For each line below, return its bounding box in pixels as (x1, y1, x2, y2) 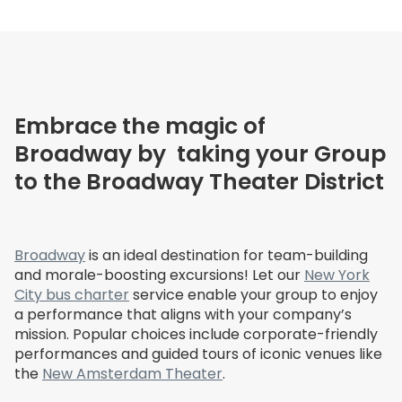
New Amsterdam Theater (42, 363, 223, 385)
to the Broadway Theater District (14, 166, 384, 198)
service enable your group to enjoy (129, 284, 378, 306)
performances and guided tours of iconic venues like (14, 344, 382, 365)
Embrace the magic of (14, 110, 266, 143)
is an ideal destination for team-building (85, 245, 368, 267)
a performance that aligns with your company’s (14, 304, 352, 326)
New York (304, 265, 370, 286)
